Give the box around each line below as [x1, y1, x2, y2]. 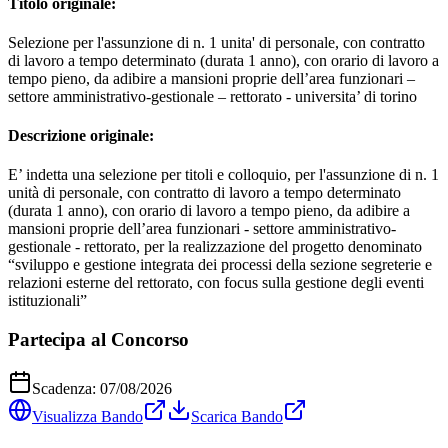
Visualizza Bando [32, 407, 143, 425]
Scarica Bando [191, 407, 283, 425]
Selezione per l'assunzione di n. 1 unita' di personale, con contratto [8, 33, 425, 51]
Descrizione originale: [8, 127, 154, 145]
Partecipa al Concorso [8, 329, 189, 351]
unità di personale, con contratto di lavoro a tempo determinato [8, 184, 401, 202]
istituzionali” [8, 292, 87, 310]
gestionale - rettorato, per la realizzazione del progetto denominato [8, 238, 422, 256]
